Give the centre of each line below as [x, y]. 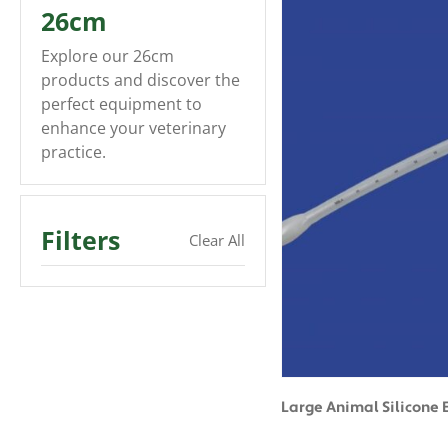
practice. [73, 152]
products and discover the [140, 80]
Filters [80, 240]
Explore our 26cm [107, 56]
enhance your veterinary [133, 128]
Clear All [216, 240]
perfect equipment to [121, 104]
